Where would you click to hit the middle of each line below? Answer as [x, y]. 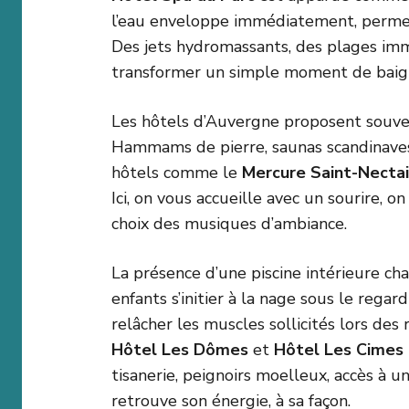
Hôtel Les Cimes [339, 350]
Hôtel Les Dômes [180, 350]
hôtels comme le [177, 173]
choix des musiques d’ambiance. [229, 224]
